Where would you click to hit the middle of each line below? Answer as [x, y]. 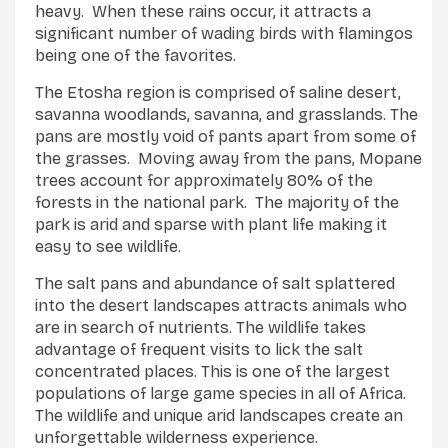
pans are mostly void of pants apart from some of [225, 136]
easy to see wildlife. [108, 246]
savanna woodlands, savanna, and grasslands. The [226, 114]
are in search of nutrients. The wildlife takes [200, 327]
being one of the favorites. [135, 55]
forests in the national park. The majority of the [217, 202]
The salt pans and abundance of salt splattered [215, 283]
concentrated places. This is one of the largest [212, 371]
